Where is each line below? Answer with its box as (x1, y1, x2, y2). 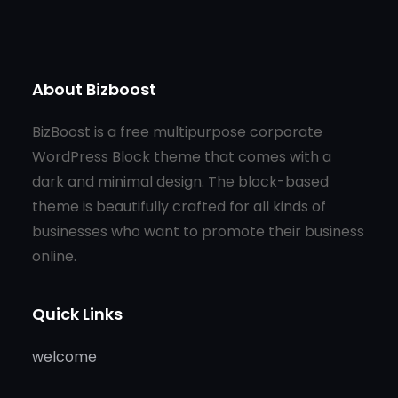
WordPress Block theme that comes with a (32, 146, 331, 167)
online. (32, 245, 76, 267)
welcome (32, 346, 97, 367)
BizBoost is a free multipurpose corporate (32, 121, 322, 142)
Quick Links (32, 302, 123, 325)
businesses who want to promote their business (32, 220, 364, 242)
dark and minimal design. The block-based (32, 171, 329, 192)
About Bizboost (32, 77, 156, 100)
